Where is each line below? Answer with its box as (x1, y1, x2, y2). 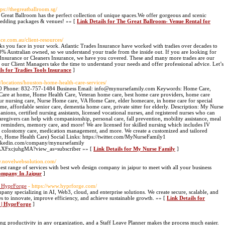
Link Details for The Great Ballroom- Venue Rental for (77, 18, 210, 24)
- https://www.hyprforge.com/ (28, 183, 97, 189)
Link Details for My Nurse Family (93, 146, 175, 152)
